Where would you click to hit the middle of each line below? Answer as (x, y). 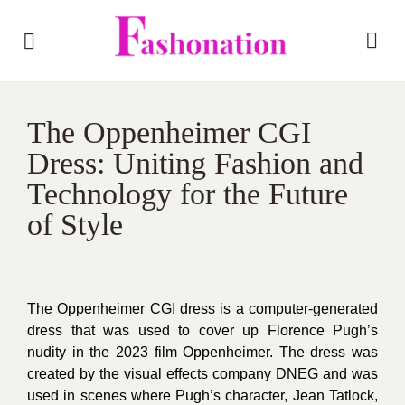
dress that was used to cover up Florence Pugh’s (202, 330)
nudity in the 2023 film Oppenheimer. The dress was (202, 352)
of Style (75, 225)
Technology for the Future (188, 194)
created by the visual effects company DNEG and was (202, 374)
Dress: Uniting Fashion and (195, 163)
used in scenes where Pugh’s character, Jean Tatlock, (202, 396)
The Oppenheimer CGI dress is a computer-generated (202, 309)
